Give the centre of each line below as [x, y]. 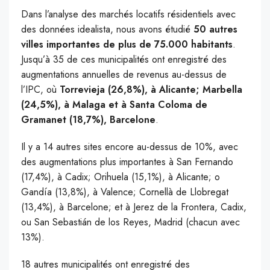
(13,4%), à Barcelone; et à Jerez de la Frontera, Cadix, [134, 207]
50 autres [215, 30]
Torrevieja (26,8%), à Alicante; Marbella [151, 90]
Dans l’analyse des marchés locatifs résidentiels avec [128, 14]
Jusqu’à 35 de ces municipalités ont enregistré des [124, 60]
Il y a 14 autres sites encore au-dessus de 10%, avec [130, 147]
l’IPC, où [40, 90]
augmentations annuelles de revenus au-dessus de [124, 75]
